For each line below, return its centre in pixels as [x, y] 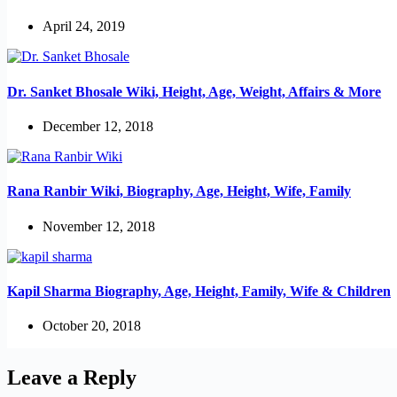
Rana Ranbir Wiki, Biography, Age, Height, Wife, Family [179, 191]
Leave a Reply [72, 377]
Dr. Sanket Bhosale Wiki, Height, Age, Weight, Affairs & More [194, 91]
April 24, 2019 [84, 27]
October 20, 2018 [92, 326]
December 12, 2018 [98, 126]
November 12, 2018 [99, 226]
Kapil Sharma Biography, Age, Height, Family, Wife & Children [199, 291]
